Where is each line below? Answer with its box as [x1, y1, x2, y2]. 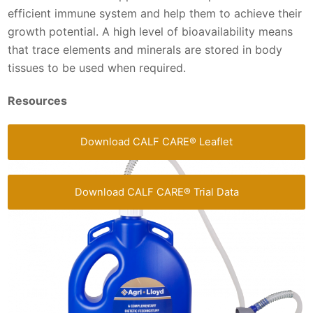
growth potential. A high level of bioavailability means [8, 24, 293, 38]
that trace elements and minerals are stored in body [8, 43, 283, 57]
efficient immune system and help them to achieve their [8, 6, 303, 20]
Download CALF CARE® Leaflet [80, 136, 233, 149]
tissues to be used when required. [8, 61, 187, 75]
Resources [8, 94, 68, 108]
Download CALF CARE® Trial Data [74, 185, 239, 198]
